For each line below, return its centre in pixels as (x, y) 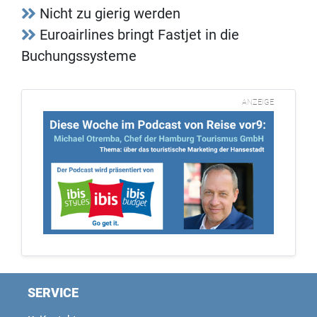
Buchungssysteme (79, 56)
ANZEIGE (258, 102)
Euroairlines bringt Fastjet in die (139, 34)
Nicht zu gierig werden (110, 13)
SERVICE (53, 292)
